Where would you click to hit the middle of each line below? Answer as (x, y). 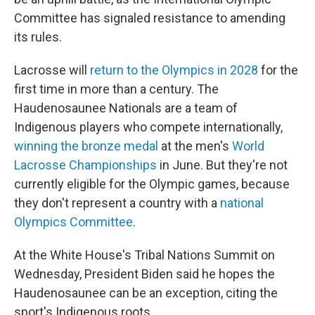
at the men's (195, 146)
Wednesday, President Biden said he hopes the (144, 274)
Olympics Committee (73, 222)
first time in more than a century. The (116, 89)
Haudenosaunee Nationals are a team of (126, 108)
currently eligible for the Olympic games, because (152, 184)
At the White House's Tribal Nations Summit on (144, 255)
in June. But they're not (222, 165)
